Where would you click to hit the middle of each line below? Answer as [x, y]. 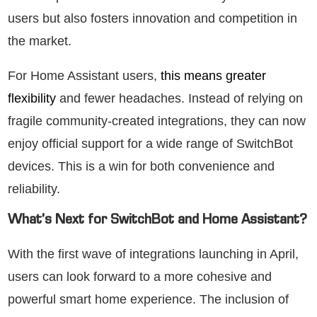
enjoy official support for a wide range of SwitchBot [150, 143]
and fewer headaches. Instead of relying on [181, 98]
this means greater [213, 75]
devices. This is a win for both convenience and [141, 166]
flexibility [34, 98]
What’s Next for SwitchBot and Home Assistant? [157, 221]
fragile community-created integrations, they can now [157, 121]
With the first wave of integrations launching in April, [153, 254]
